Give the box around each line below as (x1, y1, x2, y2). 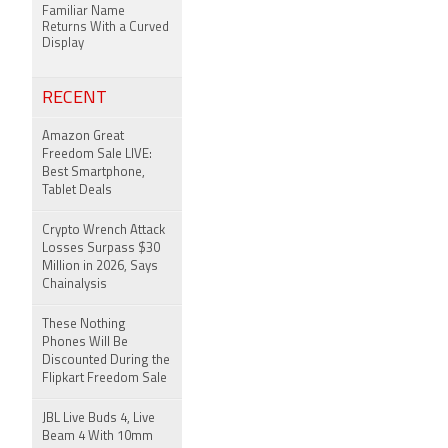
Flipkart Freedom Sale (42, 372, 167, 385)
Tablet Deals (42, 184, 112, 197)
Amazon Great (42, 130, 124, 143)
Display (42, 37, 84, 50)
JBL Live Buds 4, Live (42, 412, 155, 425)
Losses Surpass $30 (42, 242, 160, 255)
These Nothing (42, 318, 126, 331)
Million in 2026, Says (42, 260, 158, 273)
